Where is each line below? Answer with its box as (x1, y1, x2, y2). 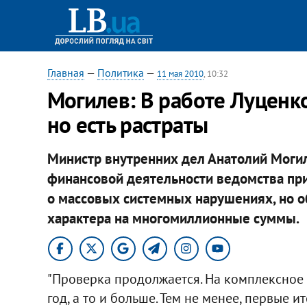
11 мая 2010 (156, 68, 204, 79)
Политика (97, 66, 144, 79)
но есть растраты (47, 110, 208, 139)
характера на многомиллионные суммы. (47, 208, 299, 228)
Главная (47, 66, 84, 79)
